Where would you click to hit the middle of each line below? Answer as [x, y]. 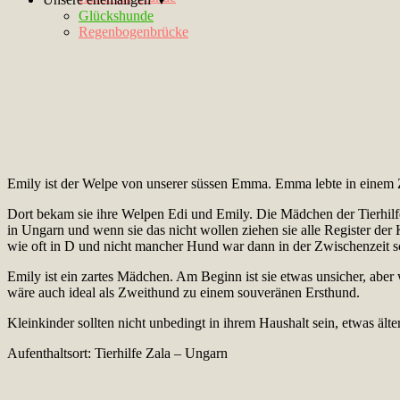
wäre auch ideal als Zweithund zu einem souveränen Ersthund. [183, 292]
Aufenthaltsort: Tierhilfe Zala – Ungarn [117, 353]
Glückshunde [116, 16]
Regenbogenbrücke [133, 32]
